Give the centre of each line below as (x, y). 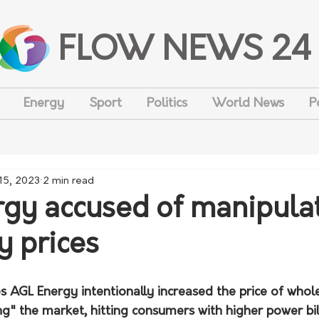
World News (248, 104)
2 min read (68, 181)
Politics (167, 104)
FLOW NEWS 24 (185, 52)
